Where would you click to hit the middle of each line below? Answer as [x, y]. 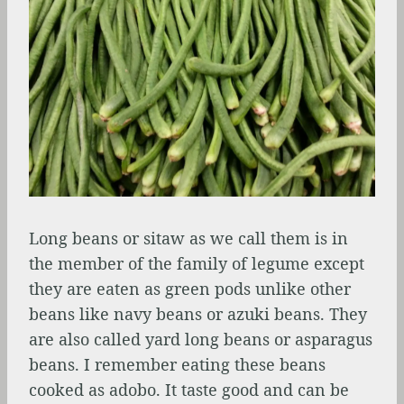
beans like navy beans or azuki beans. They [198, 313]
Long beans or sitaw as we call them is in [188, 238]
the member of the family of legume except [197, 263]
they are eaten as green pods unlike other [190, 288]
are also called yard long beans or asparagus [201, 339]
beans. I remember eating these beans [177, 364]
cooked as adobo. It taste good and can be [189, 389]
